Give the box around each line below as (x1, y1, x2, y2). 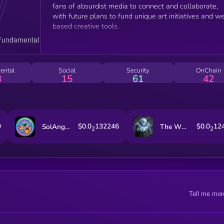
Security (126, 65, 149, 75)
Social (58, 65, 76, 75)
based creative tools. (52, 20, 119, 31)
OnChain (196, 65, 221, 75)
